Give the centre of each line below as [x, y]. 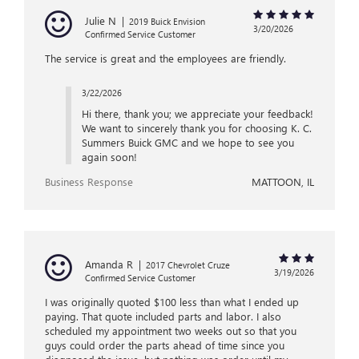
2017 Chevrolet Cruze [188, 265]
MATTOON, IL [283, 182]
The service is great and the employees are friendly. [165, 58]
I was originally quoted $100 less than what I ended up [172, 302]
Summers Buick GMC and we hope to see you [188, 143]
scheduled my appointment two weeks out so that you [171, 331]
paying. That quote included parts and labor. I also [163, 317]
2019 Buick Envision [167, 22]
